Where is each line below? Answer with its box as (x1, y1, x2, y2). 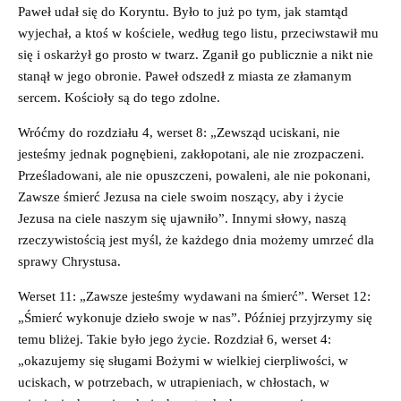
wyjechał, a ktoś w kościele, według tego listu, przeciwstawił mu (18, 25, 379, 40)
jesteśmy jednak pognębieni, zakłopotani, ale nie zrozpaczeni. (18, 146, 364, 161)
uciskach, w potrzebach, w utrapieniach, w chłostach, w (18, 374, 329, 389)
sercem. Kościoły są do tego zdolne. (18, 90, 220, 105)
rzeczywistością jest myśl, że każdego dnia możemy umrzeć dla (18, 232, 374, 247)
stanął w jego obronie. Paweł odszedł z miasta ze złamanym (18, 68, 352, 83)
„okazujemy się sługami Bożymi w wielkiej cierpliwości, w (18, 353, 348, 368)
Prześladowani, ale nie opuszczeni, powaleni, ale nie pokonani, (18, 167, 371, 183)
